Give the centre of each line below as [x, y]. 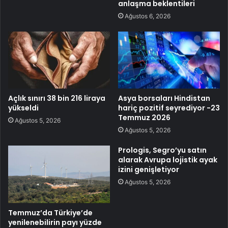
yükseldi [23, 108]
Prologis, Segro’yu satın [162, 150]
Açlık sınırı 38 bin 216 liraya [57, 98]
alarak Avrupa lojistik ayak [168, 160]
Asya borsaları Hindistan [164, 98]
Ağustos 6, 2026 [148, 16]
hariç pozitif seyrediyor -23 [169, 108]
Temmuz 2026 [144, 118]
